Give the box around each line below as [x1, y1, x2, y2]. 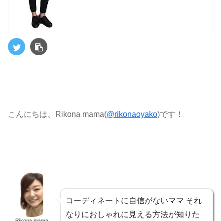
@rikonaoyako [107, 110, 157, 119]
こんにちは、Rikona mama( [8, 110, 107, 119]
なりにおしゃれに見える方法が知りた [66, 210, 200, 219]
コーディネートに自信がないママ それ [66, 196, 202, 205]
